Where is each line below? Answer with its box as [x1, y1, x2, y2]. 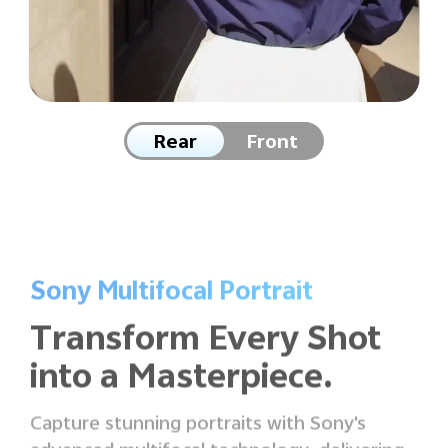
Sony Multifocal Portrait [30, 272, 313, 316]
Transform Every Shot [30, 313, 381, 372]
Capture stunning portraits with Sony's [30, 408, 366, 442]
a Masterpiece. [100, 351, 333, 410]
